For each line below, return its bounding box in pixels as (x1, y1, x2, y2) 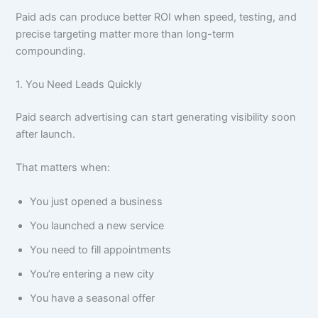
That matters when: (16, 161, 111, 175)
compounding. (16, 44, 87, 57)
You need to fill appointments (30, 243, 172, 256)
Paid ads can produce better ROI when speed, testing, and (16, 10, 297, 23)
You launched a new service (30, 219, 165, 232)
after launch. (16, 127, 76, 141)
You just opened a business (30, 194, 163, 208)
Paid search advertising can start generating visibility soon (16, 110, 297, 124)
